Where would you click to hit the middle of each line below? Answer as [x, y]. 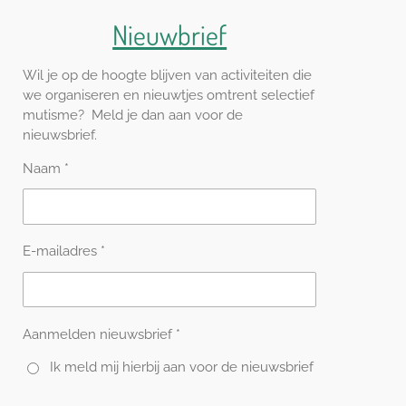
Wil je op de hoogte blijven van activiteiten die [167, 76]
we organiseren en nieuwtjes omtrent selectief [169, 96]
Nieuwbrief [170, 35]
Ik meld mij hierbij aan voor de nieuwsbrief [181, 367]
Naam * [46, 169]
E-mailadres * [64, 251]
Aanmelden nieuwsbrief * [101, 334]
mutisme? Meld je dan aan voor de [133, 116]
